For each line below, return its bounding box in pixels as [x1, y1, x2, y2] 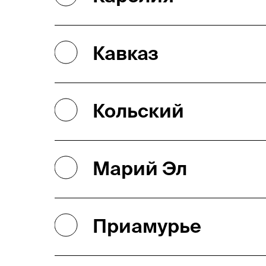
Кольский [93, 100, 184, 121]
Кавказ [93, 42, 159, 64]
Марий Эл [93, 157, 187, 179]
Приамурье [93, 215, 201, 236]
